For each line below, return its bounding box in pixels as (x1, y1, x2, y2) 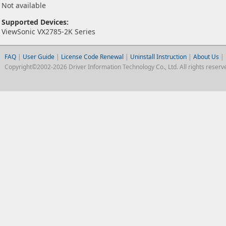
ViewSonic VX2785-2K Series (2, 27, 95, 36)
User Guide (22, 52, 56, 61)
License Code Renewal (61, 52, 124, 61)
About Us (193, 52, 219, 61)
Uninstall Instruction (130, 52, 187, 61)
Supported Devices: (2, 17, 69, 27)
